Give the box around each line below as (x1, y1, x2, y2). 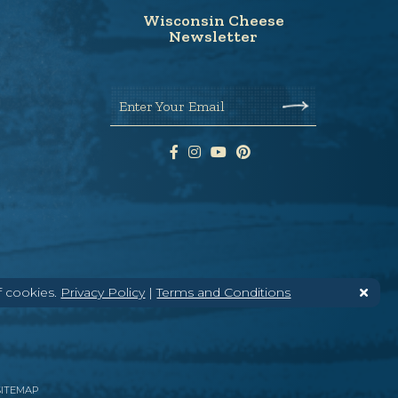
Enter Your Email (119, 97, 225, 115)
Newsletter (169, 26, 258, 46)
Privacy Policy (60, 283, 146, 300)
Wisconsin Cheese (142, 10, 284, 30)
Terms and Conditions (156, 283, 291, 300)
